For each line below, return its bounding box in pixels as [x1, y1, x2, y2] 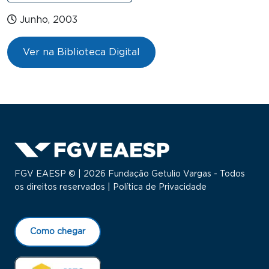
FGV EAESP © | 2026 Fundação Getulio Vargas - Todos [14, 170, 245, 179]
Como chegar [30, 228, 85, 237]
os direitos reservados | [14, 183, 113, 192]
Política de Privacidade [113, 183, 207, 192]
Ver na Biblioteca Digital [23, 47, 140, 58]
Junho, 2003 [20, 15, 77, 25]
